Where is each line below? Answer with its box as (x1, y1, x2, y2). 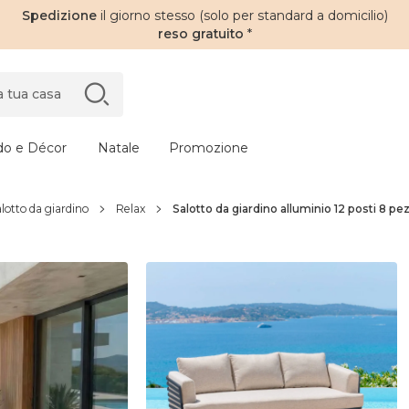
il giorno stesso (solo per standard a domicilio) (100, 7, 388, 24)
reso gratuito (157, 26, 244, 42)
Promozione (169, 140, 248, 156)
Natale (97, 140, 140, 156)
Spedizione (21, 7, 100, 24)
